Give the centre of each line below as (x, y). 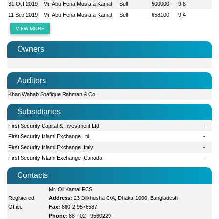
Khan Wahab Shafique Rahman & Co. (53, 94)
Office (16, 207)
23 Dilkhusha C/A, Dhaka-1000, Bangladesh (126, 198)
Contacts (33, 175)
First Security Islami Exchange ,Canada (55, 158)
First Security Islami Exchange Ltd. (50, 136)
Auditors (32, 80)
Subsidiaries (39, 111)
